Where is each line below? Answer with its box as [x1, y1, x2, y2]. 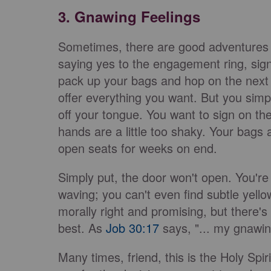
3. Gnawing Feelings [58, 6, 200, 27]
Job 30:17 [106, 219, 159, 237]
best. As [58, 219, 106, 237]
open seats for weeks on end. [58, 139, 221, 157]
